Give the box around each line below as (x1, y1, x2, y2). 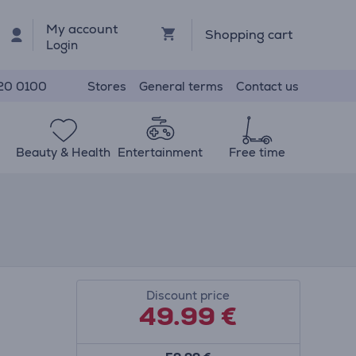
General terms (139, 78, 223, 94)
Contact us (236, 78, 299, 94)
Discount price (146, 288, 230, 303)
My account (46, 20, 118, 37)
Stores (87, 78, 126, 94)
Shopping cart (204, 26, 292, 43)
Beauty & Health (16, 145, 111, 160)
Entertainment (118, 145, 203, 160)
